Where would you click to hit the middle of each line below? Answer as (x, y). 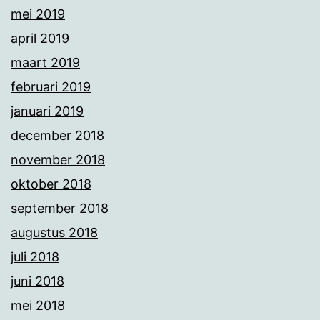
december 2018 (57, 135)
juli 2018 (35, 256)
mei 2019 (38, 14)
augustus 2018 (54, 232)
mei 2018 (38, 305)
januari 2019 (47, 111)
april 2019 (40, 38)
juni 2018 (37, 281)
